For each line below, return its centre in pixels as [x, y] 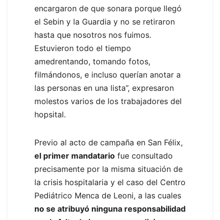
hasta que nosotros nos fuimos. [93, 35]
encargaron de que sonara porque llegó [108, 9]
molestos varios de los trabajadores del [108, 101]
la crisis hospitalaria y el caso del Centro [110, 182]
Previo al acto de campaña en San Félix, [109, 143]
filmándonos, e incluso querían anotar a [108, 75]
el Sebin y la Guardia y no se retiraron [105, 22]
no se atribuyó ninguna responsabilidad [110, 209]
